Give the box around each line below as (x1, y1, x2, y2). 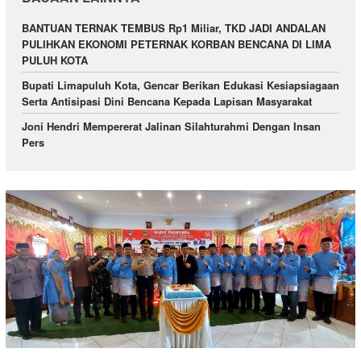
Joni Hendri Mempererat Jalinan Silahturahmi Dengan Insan (22, 118, 321, 134)
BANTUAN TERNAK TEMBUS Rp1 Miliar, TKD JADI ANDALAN (22, 19, 326, 35)
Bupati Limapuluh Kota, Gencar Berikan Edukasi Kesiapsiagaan (22, 77, 339, 93)
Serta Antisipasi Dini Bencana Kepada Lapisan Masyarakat (22, 93, 312, 109)
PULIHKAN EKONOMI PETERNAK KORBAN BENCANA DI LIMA (22, 35, 331, 52)
